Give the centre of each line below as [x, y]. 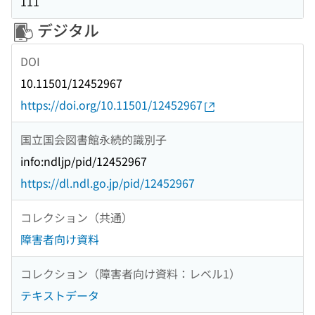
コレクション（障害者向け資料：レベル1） [130, 273]
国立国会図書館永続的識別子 [94, 139]
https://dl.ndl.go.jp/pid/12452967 [108, 183]
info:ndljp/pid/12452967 [84, 161]
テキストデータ [60, 296]
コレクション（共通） [77, 217]
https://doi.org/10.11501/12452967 [111, 105]
